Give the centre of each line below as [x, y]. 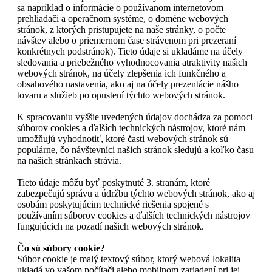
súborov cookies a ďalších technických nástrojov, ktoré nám [131, 127]
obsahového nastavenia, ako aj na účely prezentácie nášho [128, 84]
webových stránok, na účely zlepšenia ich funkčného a [121, 73]
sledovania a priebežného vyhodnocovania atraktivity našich [132, 62]
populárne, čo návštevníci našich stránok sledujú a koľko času [135, 149]
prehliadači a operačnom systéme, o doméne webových [123, 18]
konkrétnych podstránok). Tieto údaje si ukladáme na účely [130, 51]
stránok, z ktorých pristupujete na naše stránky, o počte [121, 29]
